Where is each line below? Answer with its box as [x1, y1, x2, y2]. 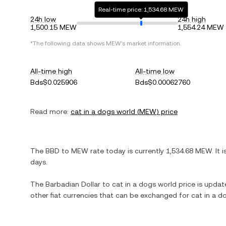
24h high [178, 15, 206, 23]
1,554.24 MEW [178, 23, 224, 31]
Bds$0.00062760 [135, 78, 191, 86]
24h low [30, 15, 56, 23]
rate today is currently [88, 147, 166, 155]
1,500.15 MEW [30, 23, 77, 31]
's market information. [121, 40, 181, 47]
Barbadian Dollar [45, 180, 100, 188]
